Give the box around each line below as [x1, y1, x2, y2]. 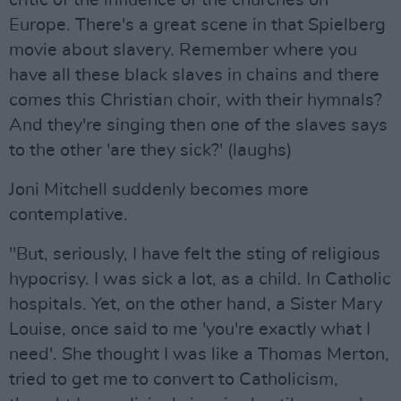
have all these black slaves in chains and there [9, 66, 380, 84]
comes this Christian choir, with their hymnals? [9, 91, 382, 109]
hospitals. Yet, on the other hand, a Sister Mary [9, 295, 382, 313]
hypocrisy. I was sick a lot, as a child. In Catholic [9, 270, 391, 288]
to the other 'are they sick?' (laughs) [9, 141, 292, 159]
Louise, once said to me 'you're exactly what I [9, 320, 371, 338]
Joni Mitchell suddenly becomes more [9, 181, 309, 199]
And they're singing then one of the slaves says [9, 116, 388, 134]
